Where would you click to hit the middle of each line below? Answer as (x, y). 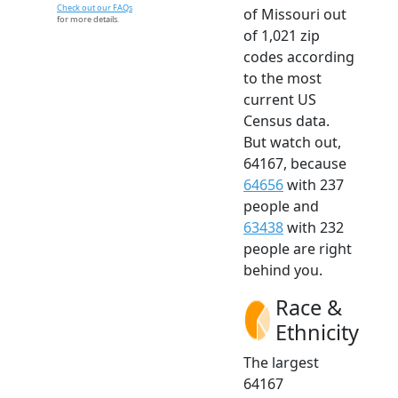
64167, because (295, 163)
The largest (281, 362)
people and (281, 206)
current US (280, 99)
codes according (299, 56)
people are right (298, 248)
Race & (309, 307)
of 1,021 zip (282, 35)
